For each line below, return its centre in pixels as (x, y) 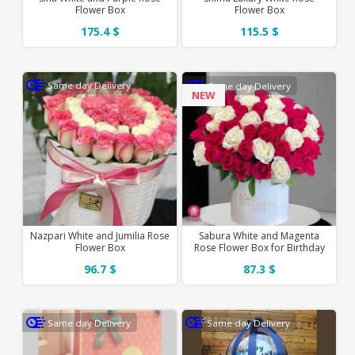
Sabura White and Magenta (260, 235)
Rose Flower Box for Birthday (259, 247)
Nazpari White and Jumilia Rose (100, 235)
